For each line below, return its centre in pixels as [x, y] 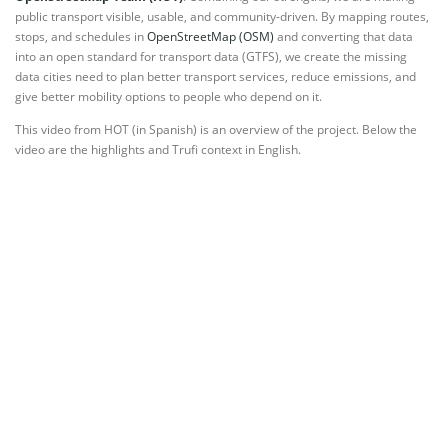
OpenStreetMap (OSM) [210, 37]
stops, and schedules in [81, 37]
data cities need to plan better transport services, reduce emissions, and [215, 77]
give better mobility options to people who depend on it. [168, 97]
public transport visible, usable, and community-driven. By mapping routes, [222, 17]
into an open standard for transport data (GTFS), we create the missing [211, 57]
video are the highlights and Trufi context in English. [158, 150]
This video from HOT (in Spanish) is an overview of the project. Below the [216, 130]
